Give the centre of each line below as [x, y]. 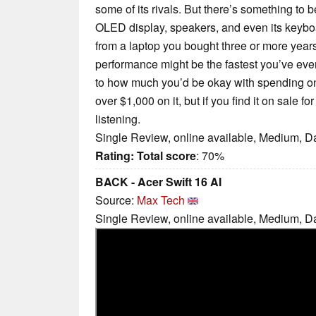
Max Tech [161, 200]
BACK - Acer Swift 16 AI [158, 181]
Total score [166, 155]
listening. [118, 119]
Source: [116, 200]
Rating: [115, 155]
